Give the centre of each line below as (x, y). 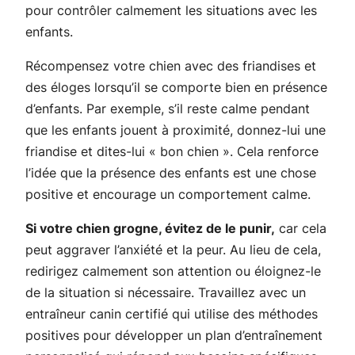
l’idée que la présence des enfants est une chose (171, 172)
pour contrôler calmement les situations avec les (171, 10)
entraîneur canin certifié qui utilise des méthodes (172, 313)
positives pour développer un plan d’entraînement (174, 335)
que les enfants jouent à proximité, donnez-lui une (176, 130)
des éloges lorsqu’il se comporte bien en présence (176, 87)
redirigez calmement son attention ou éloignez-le (173, 271)
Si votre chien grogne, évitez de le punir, (150, 228)
